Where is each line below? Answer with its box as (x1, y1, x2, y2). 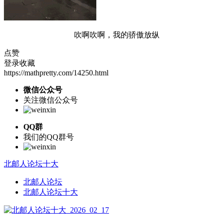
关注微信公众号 (23, 95, 78, 104)
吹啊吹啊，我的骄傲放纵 (74, 30, 160, 39)
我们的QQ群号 (23, 132, 74, 141)
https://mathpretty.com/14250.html (4, 68, 109, 77)
